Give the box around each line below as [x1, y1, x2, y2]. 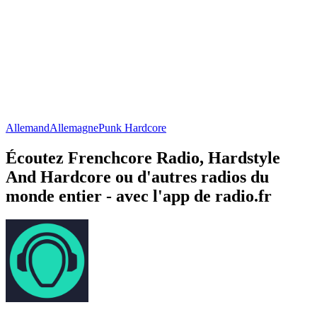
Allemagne [50, 121, 98, 134]
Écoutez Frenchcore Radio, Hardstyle [6, 148, 280, 167]
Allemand [6, 121, 50, 134]
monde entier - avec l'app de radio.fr [6, 186, 272, 205]
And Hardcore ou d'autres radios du [6, 167, 269, 186]
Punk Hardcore [98, 121, 166, 134]
